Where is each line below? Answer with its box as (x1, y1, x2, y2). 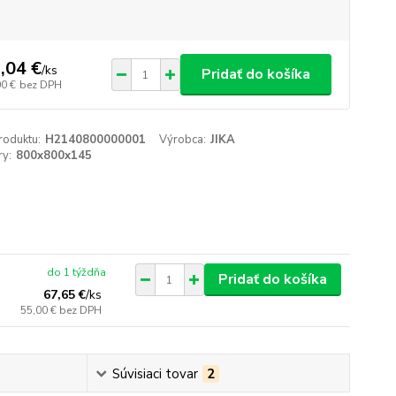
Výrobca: (159, 132, 207, 148)
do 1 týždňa (47, 265, 107, 279)
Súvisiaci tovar (112, 365, 199, 383)
